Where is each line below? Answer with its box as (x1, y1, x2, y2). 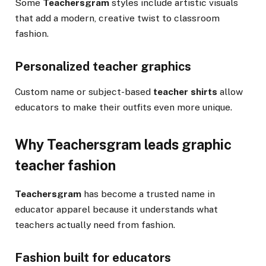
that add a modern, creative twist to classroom (15, 12, 220, 24)
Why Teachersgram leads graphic (15, 137, 232, 153)
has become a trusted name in (81, 188, 215, 199)
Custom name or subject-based (15, 86, 153, 98)
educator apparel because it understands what (15, 203, 218, 215)
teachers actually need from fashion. (15, 218, 175, 230)
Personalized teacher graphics (15, 59, 191, 74)
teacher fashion (15, 157, 116, 174)
